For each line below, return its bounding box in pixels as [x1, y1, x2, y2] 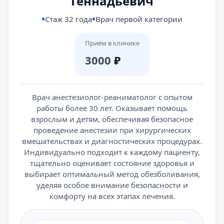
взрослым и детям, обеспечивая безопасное [31, 114, 193, 124]
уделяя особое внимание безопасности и [36, 180, 188, 190]
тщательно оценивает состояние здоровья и [29, 158, 194, 168]
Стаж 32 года [45, 14, 92, 24]
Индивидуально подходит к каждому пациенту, [24, 147, 200, 157]
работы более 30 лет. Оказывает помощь [36, 103, 187, 113]
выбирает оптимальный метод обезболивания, [24, 169, 200, 179]
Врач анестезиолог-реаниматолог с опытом [31, 92, 192, 102]
